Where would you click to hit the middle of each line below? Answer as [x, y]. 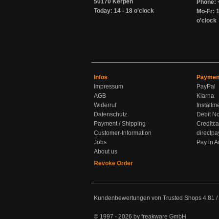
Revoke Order [113, 163]
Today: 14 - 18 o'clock [124, 11]
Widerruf [105, 105]
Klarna [205, 96]
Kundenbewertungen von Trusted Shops [148, 198]
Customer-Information [123, 133]
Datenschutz [110, 114]
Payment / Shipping [120, 124]
